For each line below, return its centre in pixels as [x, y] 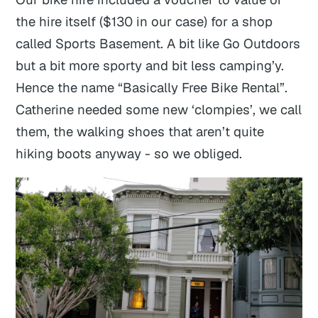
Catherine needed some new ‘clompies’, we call [159, 109]
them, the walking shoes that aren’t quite [140, 131]
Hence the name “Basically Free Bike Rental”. [152, 87]
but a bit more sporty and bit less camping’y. [150, 65]
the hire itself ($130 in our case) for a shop [144, 21]
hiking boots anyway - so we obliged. [129, 153]
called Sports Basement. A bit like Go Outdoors [158, 43]
